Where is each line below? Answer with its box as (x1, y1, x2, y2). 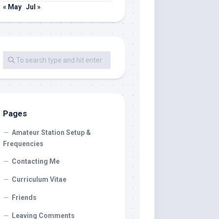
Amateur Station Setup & (12, 129, 91, 136)
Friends (12, 194, 37, 201)
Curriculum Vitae (12, 175, 66, 183)
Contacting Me (12, 157, 60, 165)
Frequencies (3, 140, 44, 148)
